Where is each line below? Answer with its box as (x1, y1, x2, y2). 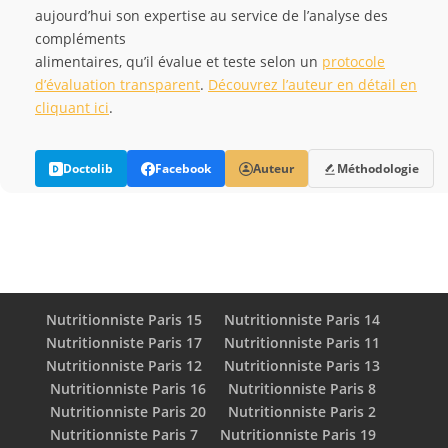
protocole (322, 52, 385, 71)
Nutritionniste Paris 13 (223, 356, 380, 375)
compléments (35, 29, 126, 48)
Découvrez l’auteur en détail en (208, 75, 417, 94)
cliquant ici (35, 98, 109, 117)
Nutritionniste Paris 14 (223, 310, 380, 329)
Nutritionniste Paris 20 (49, 402, 206, 421)
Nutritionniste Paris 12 (45, 356, 202, 375)
